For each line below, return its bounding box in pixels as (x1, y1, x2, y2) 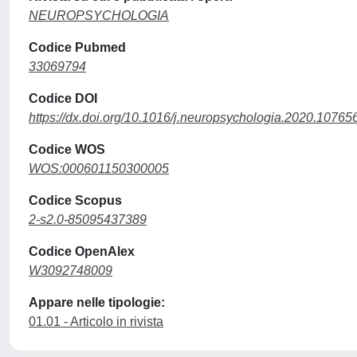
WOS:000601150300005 (29, 162, 169, 175)
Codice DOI (29, 92, 97, 105)
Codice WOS (29, 143, 105, 156)
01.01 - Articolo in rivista (29, 315, 163, 328)
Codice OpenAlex (29, 245, 135, 258)
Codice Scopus (29, 194, 122, 207)
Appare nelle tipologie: (29, 296, 165, 309)
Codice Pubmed (29, 41, 126, 54)
